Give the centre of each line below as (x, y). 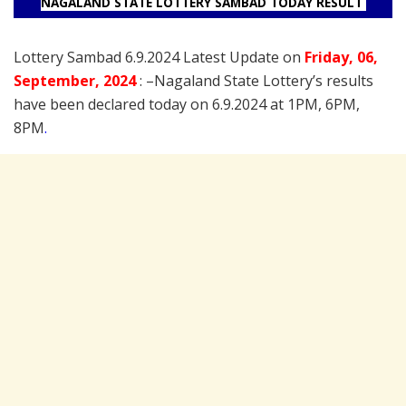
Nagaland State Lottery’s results (264, 80)
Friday (327, 57)
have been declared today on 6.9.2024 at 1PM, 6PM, (187, 104)
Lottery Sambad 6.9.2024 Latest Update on (159, 57)
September (54, 80)
